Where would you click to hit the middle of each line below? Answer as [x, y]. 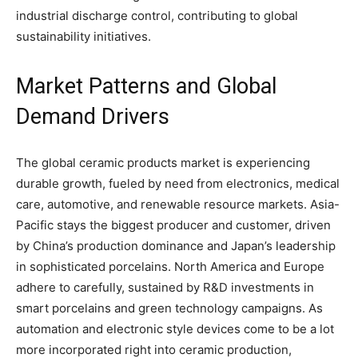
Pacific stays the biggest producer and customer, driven [173, 225]
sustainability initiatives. [84, 36]
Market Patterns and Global [146, 86]
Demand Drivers [93, 116]
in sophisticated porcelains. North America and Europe [170, 266]
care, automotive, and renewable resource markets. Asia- [178, 204]
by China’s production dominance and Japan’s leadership [176, 245]
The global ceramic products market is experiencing [163, 162]
